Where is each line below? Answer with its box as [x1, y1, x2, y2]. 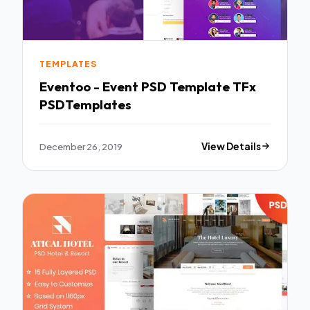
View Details [201, 140, 262, 152]
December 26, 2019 [39, 140, 122, 152]
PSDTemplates [39, 96, 131, 113]
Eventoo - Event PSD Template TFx [39, 78, 256, 95]
